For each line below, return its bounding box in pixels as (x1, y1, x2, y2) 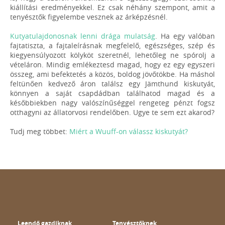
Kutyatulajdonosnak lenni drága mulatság (10, 31, 155, 41)
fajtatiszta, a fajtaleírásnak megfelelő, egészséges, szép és (10, 40, 215, 50)
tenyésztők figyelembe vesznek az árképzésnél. (10, 12, 168, 22)
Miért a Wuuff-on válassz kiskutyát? (69, 126, 188, 136)
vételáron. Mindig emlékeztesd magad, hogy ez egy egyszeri (10, 59, 215, 69)
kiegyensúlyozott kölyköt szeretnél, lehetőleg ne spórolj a (10, 50, 215, 60)
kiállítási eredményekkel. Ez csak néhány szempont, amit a (10, 2, 215, 12)
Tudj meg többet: (10, 126, 69, 136)
